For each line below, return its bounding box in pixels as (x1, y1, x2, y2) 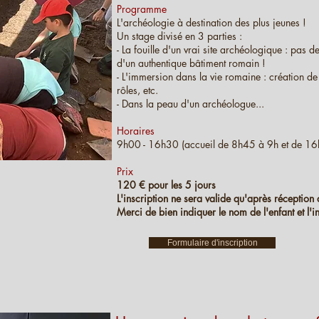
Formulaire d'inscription (167, 238, 258, 248)
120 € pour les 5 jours (117, 178, 216, 192)
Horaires (117, 124, 155, 137)
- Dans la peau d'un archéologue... (117, 97, 264, 110)
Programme (117, 2, 167, 16)
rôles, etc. (117, 83, 158, 97)
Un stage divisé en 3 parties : (117, 29, 245, 43)
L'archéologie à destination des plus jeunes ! (117, 16, 306, 29)
